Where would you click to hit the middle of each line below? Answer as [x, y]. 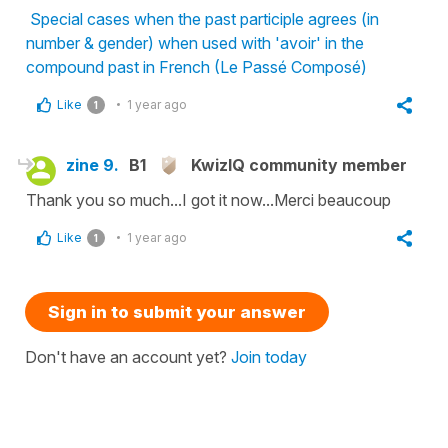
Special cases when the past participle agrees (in [204, 18]
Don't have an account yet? [128, 356]
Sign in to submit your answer [177, 311]
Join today [269, 356]
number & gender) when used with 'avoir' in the [195, 42]
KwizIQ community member [299, 164]
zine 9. [92, 164]
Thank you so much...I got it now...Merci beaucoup [208, 199]
